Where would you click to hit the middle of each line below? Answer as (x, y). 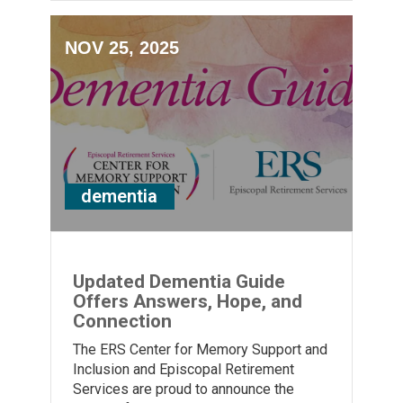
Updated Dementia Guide (179, 282)
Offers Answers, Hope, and (188, 302)
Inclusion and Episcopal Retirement (184, 370)
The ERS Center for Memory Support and (200, 350)
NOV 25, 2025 (122, 48)
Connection (122, 322)
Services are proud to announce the (184, 390)
